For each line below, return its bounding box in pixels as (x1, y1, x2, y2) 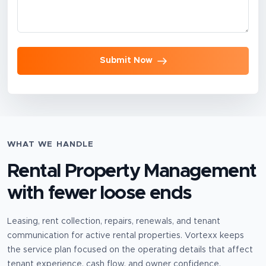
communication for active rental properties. (7, 232, 182, 240)
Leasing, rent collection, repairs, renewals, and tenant (7, 217, 220, 226)
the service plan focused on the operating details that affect (7, 246, 253, 255)
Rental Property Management (7, 162, 256, 182)
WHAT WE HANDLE (7, 140, 94, 149)
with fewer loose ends (7, 184, 192, 204)
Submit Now (99, 56, 153, 65)
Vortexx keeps (182, 232, 244, 240)
